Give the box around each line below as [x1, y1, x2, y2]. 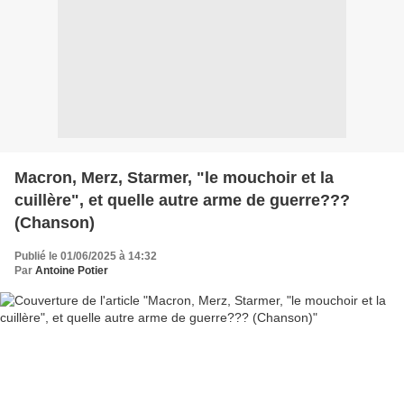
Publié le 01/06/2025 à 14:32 [14, 249, 157, 262]
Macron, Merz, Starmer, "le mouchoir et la [14, 168, 334, 187]
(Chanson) [14, 213, 95, 232]
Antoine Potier [35, 263, 108, 277]
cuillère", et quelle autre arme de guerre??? [14, 190, 350, 209]
